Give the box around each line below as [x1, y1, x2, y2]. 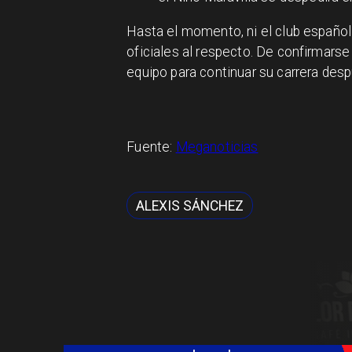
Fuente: [126, 139, 176, 156]
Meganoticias [175, 139, 258, 156]
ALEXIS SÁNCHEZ [136, 197, 244, 214]
